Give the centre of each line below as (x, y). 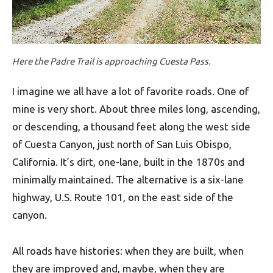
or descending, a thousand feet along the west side (131, 126)
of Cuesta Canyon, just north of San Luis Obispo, (122, 144)
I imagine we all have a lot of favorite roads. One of (130, 91)
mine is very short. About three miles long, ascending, (136, 108)
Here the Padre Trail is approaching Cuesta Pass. (112, 61)
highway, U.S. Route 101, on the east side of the (123, 197)
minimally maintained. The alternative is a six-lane (128, 179)
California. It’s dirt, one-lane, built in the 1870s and (128, 161)
